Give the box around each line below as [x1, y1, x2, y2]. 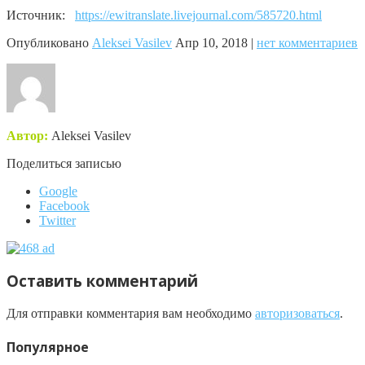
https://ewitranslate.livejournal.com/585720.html [75, 7, 322, 22]
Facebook [39, 198, 90, 213]
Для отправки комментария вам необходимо [7, 306, 255, 321]
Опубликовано [7, 35, 92, 50]
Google [39, 183, 77, 198]
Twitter [39, 213, 76, 227]
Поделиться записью [7, 156, 121, 170]
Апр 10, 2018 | [172, 35, 257, 50]
